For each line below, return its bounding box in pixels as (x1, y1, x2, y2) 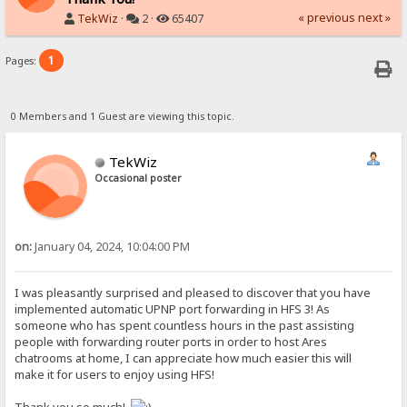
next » (357, 9, 391, 25)
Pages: (5, 54, 40, 68)
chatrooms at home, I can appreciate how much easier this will (15, 350, 352, 367)
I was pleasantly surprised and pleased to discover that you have (15, 284, 372, 302)
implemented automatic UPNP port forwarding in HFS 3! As (15, 301, 331, 318)
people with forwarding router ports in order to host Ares (15, 333, 328, 351)
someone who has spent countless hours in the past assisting (15, 317, 355, 334)
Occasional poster (94, 171, 183, 184)
